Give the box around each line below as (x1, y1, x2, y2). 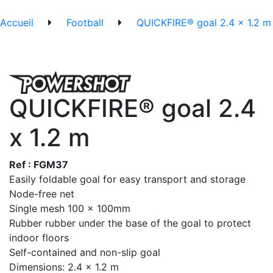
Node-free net (9, 188, 74, 200)
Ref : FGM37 (9, 158, 68, 171)
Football (66, 16, 104, 29)
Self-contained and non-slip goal (9, 246, 160, 259)
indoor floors (9, 232, 69, 244)
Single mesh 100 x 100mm (9, 202, 130, 215)
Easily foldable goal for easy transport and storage (9, 173, 246, 186)
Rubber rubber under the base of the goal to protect (9, 217, 251, 230)
